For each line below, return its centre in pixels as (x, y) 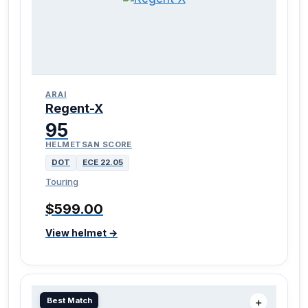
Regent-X (74, 108)
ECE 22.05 (103, 163)
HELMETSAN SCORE (89, 144)
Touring (62, 182)
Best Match (69, 301)
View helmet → (81, 233)
